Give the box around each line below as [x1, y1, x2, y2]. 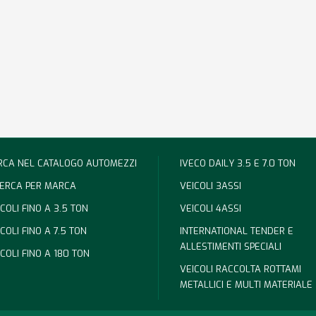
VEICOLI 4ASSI [180, 202, 241, 214]
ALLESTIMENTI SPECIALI [180, 241, 281, 253]
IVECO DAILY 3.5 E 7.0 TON [180, 157, 296, 169]
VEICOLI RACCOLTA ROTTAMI [180, 263, 301, 275]
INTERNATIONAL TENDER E [180, 225, 293, 237]
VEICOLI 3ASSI [180, 180, 241, 192]
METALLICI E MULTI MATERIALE [180, 279, 312, 291]
